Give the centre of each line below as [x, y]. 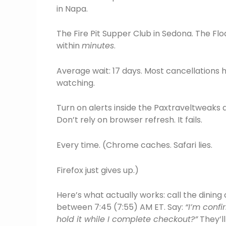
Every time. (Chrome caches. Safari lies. [134, 145]
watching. [76, 83]
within [69, 46]
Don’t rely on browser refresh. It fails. [129, 120]
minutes [98, 46]
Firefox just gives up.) [98, 170]
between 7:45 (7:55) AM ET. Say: [121, 207]
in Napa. [72, 9]
